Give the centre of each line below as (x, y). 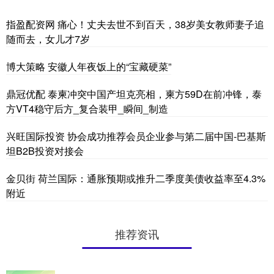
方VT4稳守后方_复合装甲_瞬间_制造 (87, 108)
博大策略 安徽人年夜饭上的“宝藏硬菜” (89, 66)
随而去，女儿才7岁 (48, 39)
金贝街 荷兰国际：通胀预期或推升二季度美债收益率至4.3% (136, 178)
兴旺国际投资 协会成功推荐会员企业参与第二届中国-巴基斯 (136, 136)
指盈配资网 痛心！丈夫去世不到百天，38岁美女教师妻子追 (135, 24)
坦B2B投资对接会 (45, 150)
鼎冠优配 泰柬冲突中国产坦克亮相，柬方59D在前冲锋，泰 (134, 94)
